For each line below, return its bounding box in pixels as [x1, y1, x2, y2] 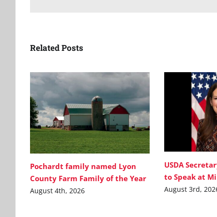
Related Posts [30, 42, 83, 53]
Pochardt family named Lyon [30, 161, 136, 171]
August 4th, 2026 [30, 186, 85, 196]
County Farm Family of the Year [30, 173, 146, 184]
